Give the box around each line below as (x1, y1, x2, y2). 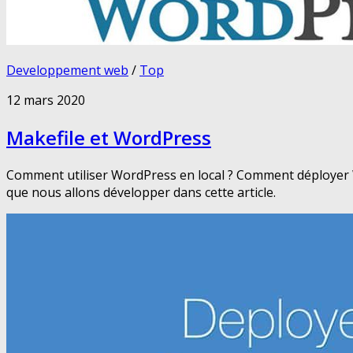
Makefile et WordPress (6, 124, 211, 150)
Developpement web (6, 61, 128, 79)
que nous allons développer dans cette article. (6, 183, 276, 201)
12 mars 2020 (6, 91, 85, 109)
